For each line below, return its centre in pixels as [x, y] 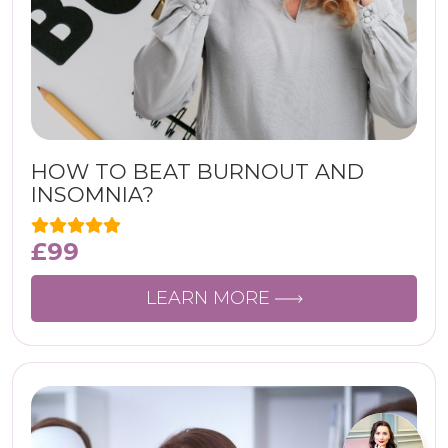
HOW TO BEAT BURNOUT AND [197, 171]
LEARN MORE [210, 298]
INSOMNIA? [92, 194]
